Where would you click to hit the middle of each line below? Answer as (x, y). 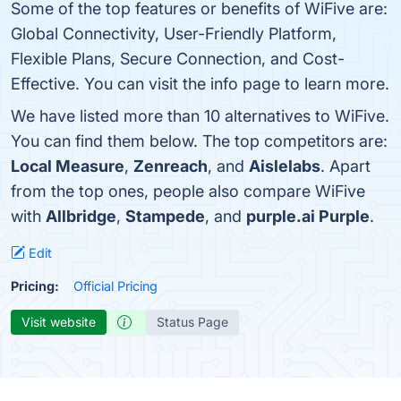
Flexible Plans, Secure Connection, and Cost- (178, 59)
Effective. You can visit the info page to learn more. (200, 84)
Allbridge (81, 216)
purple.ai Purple (308, 216)
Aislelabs (285, 166)
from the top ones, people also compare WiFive (188, 191)
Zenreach (171, 166)
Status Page (192, 322)
